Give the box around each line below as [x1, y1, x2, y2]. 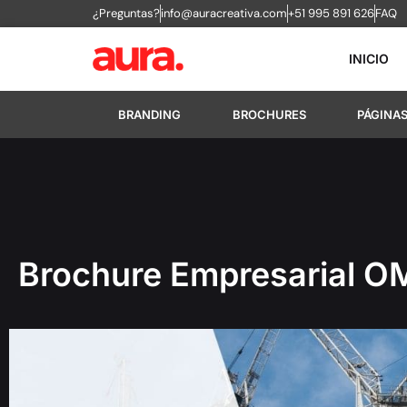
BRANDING [118, 107, 182, 122]
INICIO [349, 51, 389, 66]
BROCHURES [232, 107, 306, 122]
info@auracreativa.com [161, 5, 287, 21]
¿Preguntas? [93, 5, 160, 21]
